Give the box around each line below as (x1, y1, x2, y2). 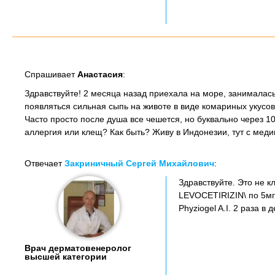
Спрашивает (25, 69, 77, 79)
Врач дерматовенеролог (25, 243, 131, 253)
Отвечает (25, 158, 64, 168)
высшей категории (25, 252, 107, 261)
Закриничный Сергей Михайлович (64, 158, 214, 168)
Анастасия (77, 69, 123, 79)
